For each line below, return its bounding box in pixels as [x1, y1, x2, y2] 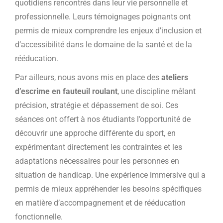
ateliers [161, 73, 188, 82]
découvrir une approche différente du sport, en [15, 128, 176, 138]
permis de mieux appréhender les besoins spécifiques [15, 184, 202, 194]
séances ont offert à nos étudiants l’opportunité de [15, 114, 191, 124]
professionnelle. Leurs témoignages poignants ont [15, 12, 191, 21]
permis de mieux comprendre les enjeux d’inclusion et [15, 26, 202, 35]
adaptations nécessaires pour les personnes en [15, 156, 179, 166]
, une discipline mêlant [117, 87, 196, 96]
